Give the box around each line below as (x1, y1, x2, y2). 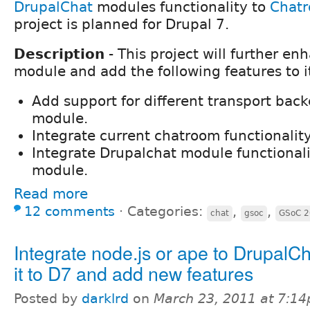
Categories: (127, 204, 207, 219)
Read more (14, 185, 88, 203)
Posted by (14, 291, 82, 307)
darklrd (82, 291, 129, 307)
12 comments (24, 204, 115, 219)
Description (14, 46, 104, 63)
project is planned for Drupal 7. (14, 16, 229, 33)
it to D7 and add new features (14, 259, 253, 287)
